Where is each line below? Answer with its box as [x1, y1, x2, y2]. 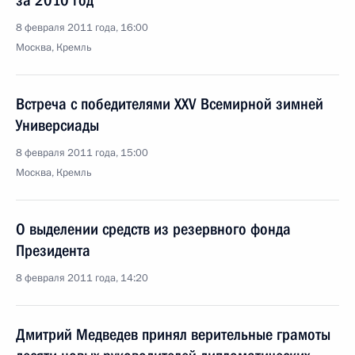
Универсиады [16, 116, 99, 135]
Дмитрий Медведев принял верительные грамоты [16, 325, 330, 344]
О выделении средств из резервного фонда [16, 219, 291, 239]
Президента [16, 241, 90, 260]
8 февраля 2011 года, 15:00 [16, 146, 148, 160]
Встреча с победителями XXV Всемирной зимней [16, 94, 323, 113]
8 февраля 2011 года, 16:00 [16, 21, 148, 35]
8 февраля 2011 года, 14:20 [16, 271, 148, 285]
